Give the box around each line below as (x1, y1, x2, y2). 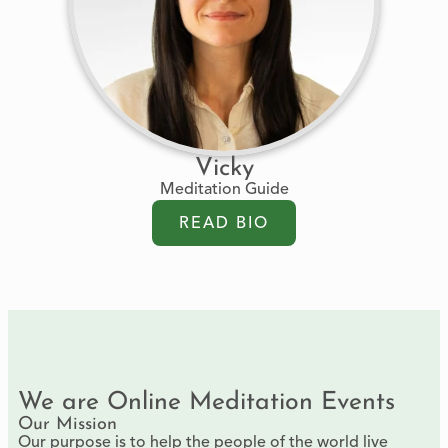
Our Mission (18, 415, 117, 434)
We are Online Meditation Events (18, 390, 395, 415)
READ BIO (179, 216, 269, 232)
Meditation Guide (159, 182, 289, 198)
